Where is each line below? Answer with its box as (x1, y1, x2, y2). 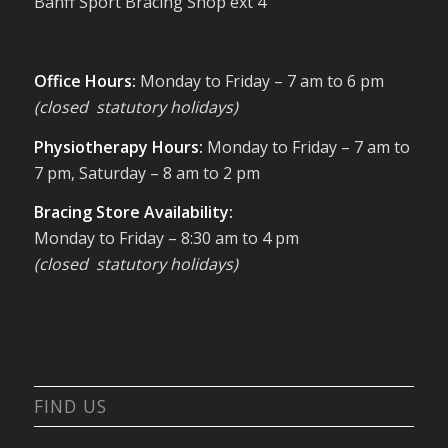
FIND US (33, 393, 107, 418)
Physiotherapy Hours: (33, 135, 207, 158)
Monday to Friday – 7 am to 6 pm (139, 69, 384, 92)
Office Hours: (33, 69, 140, 92)
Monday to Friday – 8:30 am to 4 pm (33, 227, 299, 250)
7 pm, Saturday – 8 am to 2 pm (33, 161, 260, 184)
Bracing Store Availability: (33, 201, 233, 224)
